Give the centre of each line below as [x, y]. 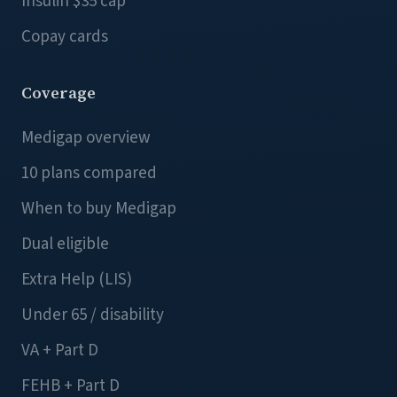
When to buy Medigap [99, 209]
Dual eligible [65, 244]
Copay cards [65, 37]
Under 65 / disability [93, 315]
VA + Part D [60, 350]
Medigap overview [86, 138]
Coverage [58, 93]
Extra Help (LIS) [77, 280]
